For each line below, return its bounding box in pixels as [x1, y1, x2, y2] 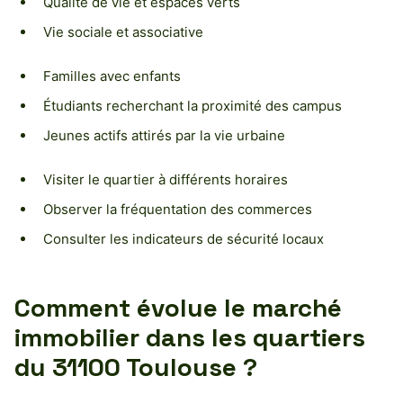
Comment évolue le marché [14, 291, 342, 324]
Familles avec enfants [43, 67, 181, 85]
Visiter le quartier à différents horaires [43, 170, 288, 188]
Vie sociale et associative [43, 22, 203, 40]
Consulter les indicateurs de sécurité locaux [43, 229, 324, 247]
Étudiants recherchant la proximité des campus [43, 96, 342, 114]
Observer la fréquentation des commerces [43, 200, 312, 218]
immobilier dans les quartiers [14, 320, 365, 354]
